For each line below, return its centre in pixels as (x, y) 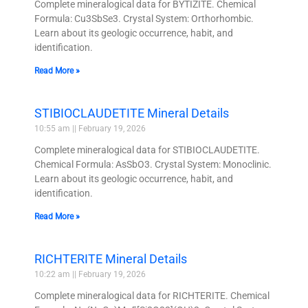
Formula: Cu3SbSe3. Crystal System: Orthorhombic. (144, 18)
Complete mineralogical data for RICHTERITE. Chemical (152, 295)
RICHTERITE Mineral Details (111, 258)
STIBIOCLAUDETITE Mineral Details (132, 113)
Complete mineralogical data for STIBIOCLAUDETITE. (147, 150)
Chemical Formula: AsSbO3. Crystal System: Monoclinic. (153, 164)
